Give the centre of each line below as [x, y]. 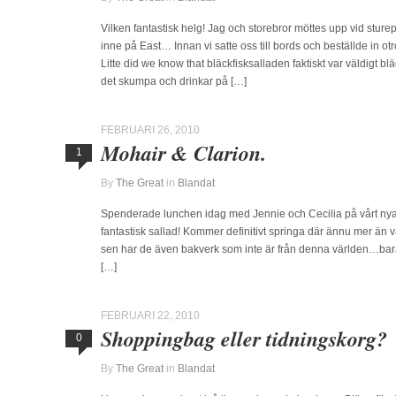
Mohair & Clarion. [183, 153]
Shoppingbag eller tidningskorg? [244, 339]
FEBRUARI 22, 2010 [150, 316]
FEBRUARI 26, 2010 [150, 130]
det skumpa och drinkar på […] [174, 81]
